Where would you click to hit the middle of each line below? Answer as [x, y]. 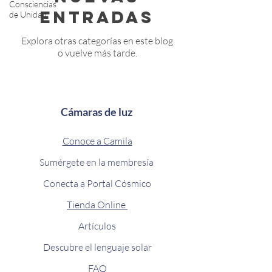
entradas [97, 17]
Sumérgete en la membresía [97, 162]
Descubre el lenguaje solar [97, 247]
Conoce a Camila [97, 141]
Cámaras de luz [97, 111]
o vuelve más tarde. [97, 53]
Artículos [97, 226]
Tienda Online [97, 204]
